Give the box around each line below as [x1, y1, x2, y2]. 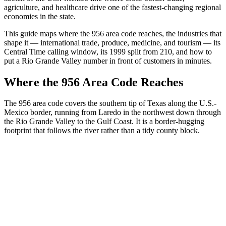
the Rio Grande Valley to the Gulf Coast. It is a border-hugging [4, 117, 204, 126]
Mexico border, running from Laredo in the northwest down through [4, 108, 221, 117]
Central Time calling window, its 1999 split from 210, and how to [4, 47, 212, 56]
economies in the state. [4, 12, 76, 21]
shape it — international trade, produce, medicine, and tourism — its [4, 38, 220, 47]
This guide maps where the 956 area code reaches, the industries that [4, 29, 221, 38]
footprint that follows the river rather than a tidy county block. [4, 126, 200, 135]
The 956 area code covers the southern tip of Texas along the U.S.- [4, 99, 216, 108]
